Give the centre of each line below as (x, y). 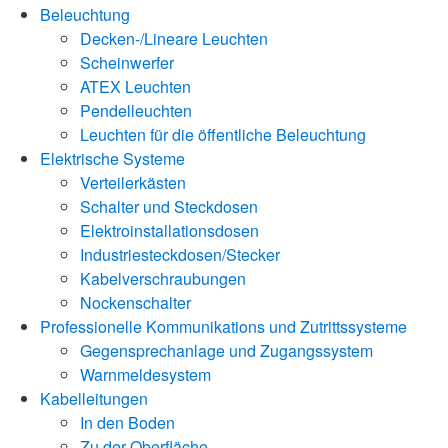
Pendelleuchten (136, 110)
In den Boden (127, 422)
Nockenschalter (135, 302)
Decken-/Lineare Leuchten (174, 38)
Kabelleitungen (94, 398)
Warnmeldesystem (145, 374)
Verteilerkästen (133, 182)
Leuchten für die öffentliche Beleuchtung (223, 134)
